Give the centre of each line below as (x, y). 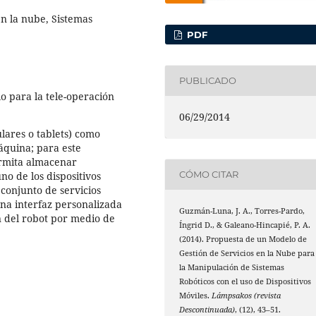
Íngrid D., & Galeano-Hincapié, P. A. (245, 225)
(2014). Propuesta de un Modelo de (243, 239)
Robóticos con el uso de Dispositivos (245, 281)
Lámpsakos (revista (247, 295)
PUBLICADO (208, 81)
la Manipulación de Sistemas (232, 267)
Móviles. (196, 295)
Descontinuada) (207, 309)
